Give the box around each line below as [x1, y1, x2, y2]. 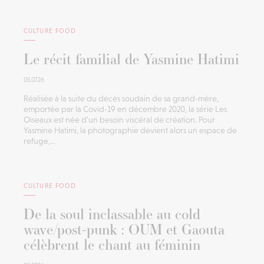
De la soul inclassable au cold [24, 203, 200, 224]
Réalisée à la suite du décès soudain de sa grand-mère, [24, 93, 219, 103]
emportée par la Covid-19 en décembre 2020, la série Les [24, 104, 227, 114]
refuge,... [24, 136, 55, 146]
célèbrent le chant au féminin [24, 234, 200, 255]
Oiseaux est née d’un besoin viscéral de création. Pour [24, 114, 215, 124]
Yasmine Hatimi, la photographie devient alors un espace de [24, 125, 237, 135]
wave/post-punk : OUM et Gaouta [24, 219, 225, 239]
